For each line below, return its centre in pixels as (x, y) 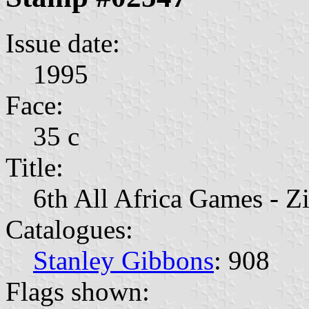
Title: (34, 167)
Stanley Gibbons (123, 260)
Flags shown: (78, 291)
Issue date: (63, 43)
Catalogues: (69, 229)
